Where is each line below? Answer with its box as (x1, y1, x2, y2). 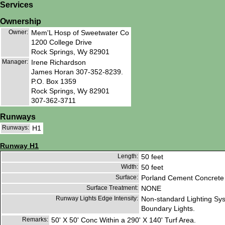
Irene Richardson (31, 58, 86, 66)
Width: (121, 163, 138, 171)
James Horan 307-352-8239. (31, 67, 123, 76)
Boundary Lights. (141, 204, 195, 213)
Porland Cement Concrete (141, 174, 224, 182)
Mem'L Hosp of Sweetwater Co (31, 28, 129, 37)
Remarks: (22, 216, 48, 223)
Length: (118, 153, 138, 160)
